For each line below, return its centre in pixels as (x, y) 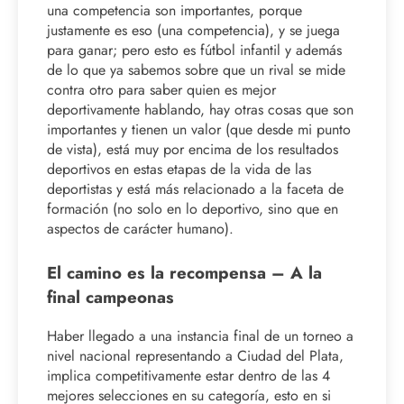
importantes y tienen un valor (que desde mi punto (199, 129)
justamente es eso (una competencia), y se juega (193, 30)
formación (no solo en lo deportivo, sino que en (193, 208)
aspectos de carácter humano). (140, 228)
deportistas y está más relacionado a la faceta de (195, 188)
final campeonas (110, 297)
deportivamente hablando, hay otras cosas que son (200, 109)
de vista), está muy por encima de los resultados (193, 149)
